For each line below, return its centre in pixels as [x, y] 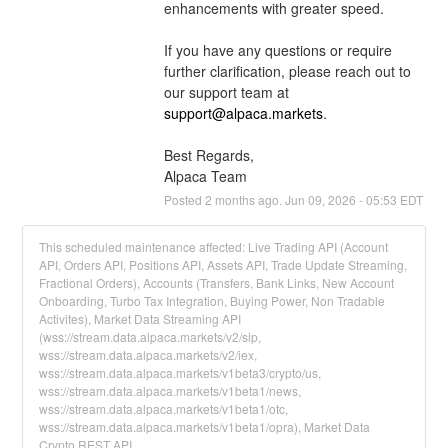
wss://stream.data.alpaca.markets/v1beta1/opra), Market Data [205, 426]
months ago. [248, 199]
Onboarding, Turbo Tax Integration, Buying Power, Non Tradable [212, 300]
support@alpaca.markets [243, 112]
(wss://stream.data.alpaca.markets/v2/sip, [150, 336]
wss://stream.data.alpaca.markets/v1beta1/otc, [164, 408]
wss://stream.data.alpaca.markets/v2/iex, [148, 354]
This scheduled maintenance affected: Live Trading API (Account [214, 246]
